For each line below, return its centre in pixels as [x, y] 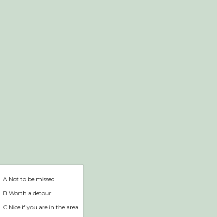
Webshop [99, 12]
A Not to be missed [29, 179]
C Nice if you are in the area [41, 207]
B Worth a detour [27, 193]
